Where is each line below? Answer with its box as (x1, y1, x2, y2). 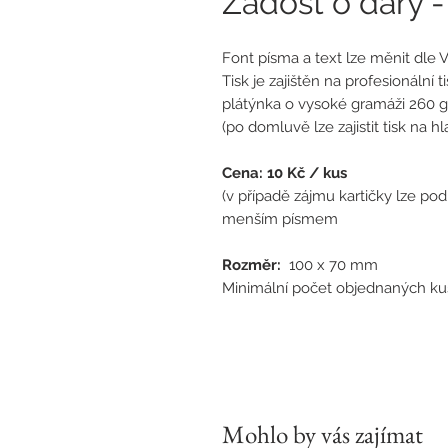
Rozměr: (222, 256, 281, 275)
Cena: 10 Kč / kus (222, 164, 347, 183)
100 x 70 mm (281, 256, 378, 275)
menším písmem (222, 210, 338, 229)
